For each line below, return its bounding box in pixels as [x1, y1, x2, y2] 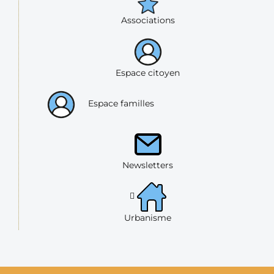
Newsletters [122, 159, 173, 171]
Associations [120, 14, 175, 26]
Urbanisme [124, 212, 171, 223]
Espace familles [88, 98, 154, 109]
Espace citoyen [116, 67, 180, 78]
